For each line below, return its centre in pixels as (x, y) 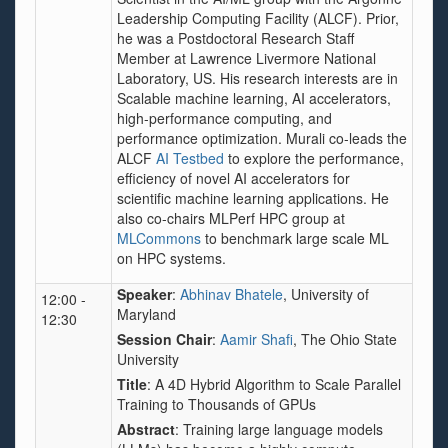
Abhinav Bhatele (231, 294)
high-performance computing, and (224, 118)
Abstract (146, 429)
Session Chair (164, 339)
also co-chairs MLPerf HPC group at (231, 218)
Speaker (144, 294)
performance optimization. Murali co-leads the (262, 138)
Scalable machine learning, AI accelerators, (254, 98)
